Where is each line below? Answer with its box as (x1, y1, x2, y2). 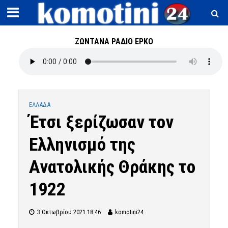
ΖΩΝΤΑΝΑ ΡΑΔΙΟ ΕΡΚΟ (75, 37, 153, 46)
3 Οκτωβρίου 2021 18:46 (37, 208, 101, 216)
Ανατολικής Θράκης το (28, 156, 195, 178)
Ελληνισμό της (28, 134, 135, 155)
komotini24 (115, 208, 144, 216)
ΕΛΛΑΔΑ (28, 101, 50, 108)
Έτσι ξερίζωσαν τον (28, 111, 174, 133)
